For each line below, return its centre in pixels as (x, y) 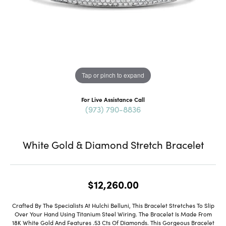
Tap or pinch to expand (113, 75)
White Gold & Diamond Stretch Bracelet (113, 144)
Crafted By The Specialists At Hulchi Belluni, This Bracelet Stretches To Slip (113, 205)
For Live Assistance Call (113, 99)
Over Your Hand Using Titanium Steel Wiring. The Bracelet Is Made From (113, 214)
